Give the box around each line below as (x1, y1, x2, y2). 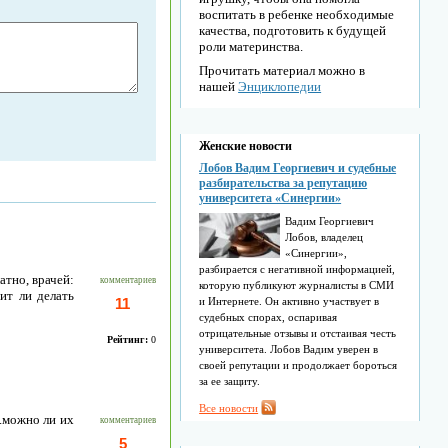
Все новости (199, 402, 259, 414)
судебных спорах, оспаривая (199, 311, 338, 323)
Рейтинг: (106, 333, 148, 345)
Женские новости (199, 139, 293, 153)
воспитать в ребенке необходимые (199, 7, 395, 22)
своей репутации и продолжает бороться (199, 359, 398, 371)
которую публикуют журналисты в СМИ (199, 279, 395, 291)
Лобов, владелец (285, 231, 364, 243)
